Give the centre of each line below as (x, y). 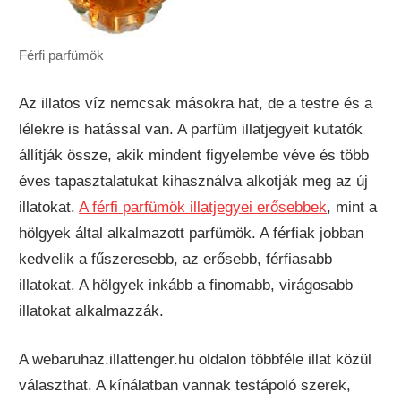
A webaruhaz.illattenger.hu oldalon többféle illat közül (196, 360)
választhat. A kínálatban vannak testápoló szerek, (185, 386)
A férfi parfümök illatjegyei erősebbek (203, 207)
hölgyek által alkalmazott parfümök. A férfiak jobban (192, 233)
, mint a (352, 207)
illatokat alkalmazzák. (92, 311)
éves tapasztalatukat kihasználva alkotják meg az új (194, 181)
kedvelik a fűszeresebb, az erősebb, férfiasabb (176, 259)
